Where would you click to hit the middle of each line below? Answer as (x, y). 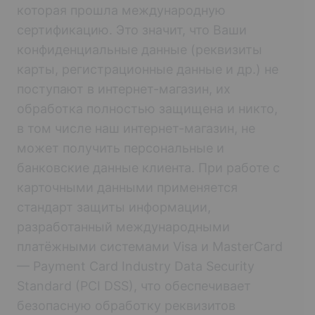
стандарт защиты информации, (114, 207)
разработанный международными (123, 226)
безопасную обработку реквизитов (126, 305)
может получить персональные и (121, 148)
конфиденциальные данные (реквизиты (140, 49)
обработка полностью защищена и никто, (147, 108)
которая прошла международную (121, 10)
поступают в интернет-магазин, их (124, 89)
